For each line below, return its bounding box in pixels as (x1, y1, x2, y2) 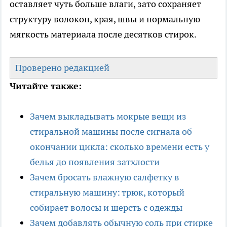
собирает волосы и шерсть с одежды (30, 202, 182, 214)
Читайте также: (10, 80, 82, 92)
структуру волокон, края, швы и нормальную (10, 13, 200, 25)
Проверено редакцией (15, 62, 109, 74)
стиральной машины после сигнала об (30, 126, 192, 138)
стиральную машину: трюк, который (30, 186, 184, 199)
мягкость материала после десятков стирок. (10, 28, 197, 41)
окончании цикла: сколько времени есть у (30, 141, 209, 153)
